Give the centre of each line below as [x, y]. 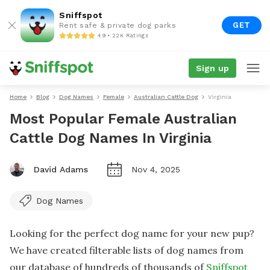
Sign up [212, 68]
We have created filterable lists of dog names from [127, 250]
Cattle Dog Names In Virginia [111, 138]
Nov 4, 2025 [156, 169]
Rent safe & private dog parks [118, 25]
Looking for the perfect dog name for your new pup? [132, 233]
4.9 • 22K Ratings [123, 35]
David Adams [61, 169]
